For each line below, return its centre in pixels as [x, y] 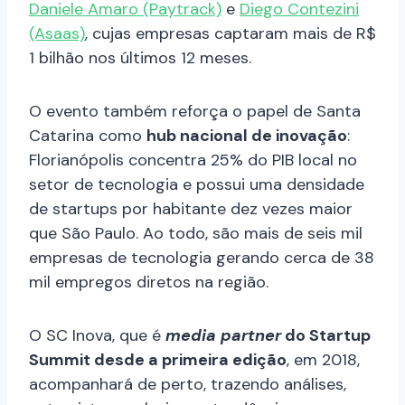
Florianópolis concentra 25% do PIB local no [193, 160]
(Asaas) [57, 33]
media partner [223, 335]
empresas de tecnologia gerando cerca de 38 [202, 257]
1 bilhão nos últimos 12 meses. [140, 57]
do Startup [326, 335]
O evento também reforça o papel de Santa [195, 111]
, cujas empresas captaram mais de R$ [231, 33]
